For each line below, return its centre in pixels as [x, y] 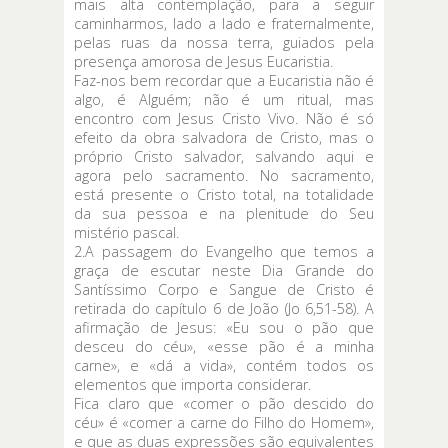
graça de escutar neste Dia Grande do [224, 270]
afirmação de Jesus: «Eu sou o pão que [224, 327]
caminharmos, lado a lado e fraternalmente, [224, 23]
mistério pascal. [126, 232]
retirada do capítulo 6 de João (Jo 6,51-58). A [224, 308]
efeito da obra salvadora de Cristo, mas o [224, 137]
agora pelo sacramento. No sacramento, [224, 175]
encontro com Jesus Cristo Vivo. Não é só [224, 118]
